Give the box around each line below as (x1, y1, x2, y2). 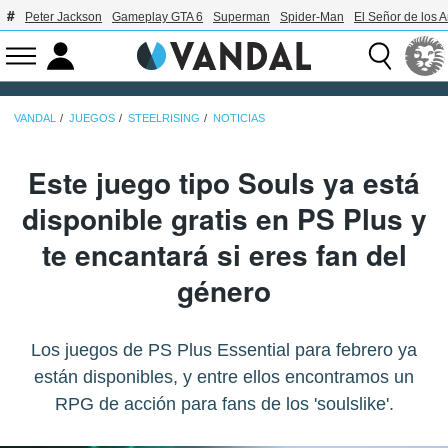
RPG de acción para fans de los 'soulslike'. (54, 393, 394, 414)
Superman (213, 10, 270, 24)
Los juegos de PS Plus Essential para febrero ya (31, 339, 417, 360)
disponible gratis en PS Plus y (21, 197, 427, 239)
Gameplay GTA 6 (112, 10, 203, 24)
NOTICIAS (213, 111, 265, 124)
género (177, 269, 271, 311)
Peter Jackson (25, 10, 102, 24)
